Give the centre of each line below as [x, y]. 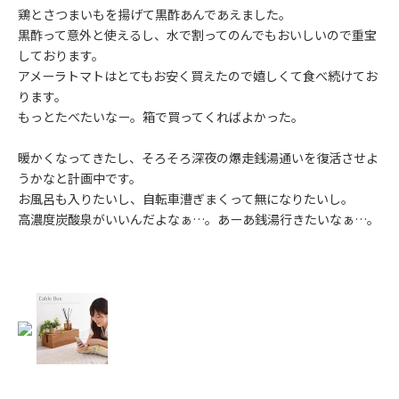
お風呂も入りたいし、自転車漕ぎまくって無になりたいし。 [186, 198]
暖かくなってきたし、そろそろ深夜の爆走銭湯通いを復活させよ [198, 157]
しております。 [61, 56]
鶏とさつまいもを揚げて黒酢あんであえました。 [155, 15]
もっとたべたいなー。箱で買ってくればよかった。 [161, 117]
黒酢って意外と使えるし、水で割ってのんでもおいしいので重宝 [197, 35]
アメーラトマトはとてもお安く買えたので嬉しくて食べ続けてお [198, 76]
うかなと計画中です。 [80, 178]
